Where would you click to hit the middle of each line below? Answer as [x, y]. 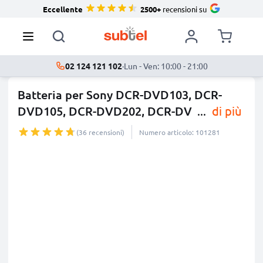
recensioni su [183, 9]
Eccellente [63, 9]
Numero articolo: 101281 [180, 132]
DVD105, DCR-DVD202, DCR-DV [105, 111]
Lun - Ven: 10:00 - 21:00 [166, 66]
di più [225, 111]
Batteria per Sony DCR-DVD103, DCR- [120, 95]
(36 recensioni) [100, 132]
